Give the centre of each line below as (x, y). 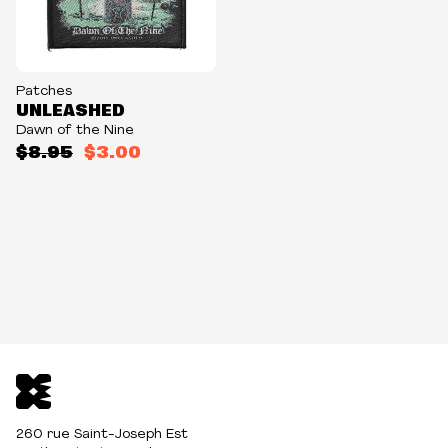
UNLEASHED (70, 109)
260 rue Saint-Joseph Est (102, 434)
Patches (44, 91)
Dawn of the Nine (75, 130)
